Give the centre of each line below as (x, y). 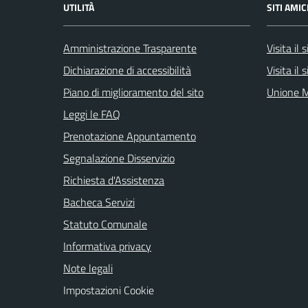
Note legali (88, 268)
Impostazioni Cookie (109, 290)
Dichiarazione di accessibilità (127, 70)
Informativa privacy (107, 246)
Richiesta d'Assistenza (114, 180)
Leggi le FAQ (92, 114)
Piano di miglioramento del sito (133, 92)
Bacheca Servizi (99, 202)
